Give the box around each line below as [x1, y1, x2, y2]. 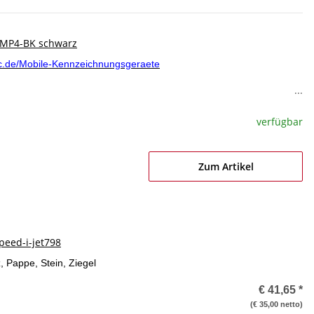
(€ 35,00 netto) [250, 300, 303, 308]
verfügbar [257, 115, 303, 128]
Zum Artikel [198, 160, 254, 173]
